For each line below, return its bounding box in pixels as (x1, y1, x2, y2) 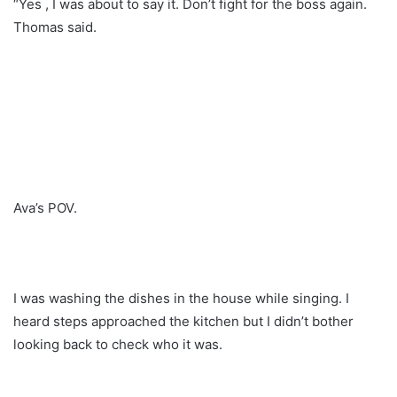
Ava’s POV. (13, 198, 77, 216)
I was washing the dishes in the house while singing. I (13, 289, 349, 307)
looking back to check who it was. (13, 335, 222, 353)
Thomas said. (13, 18, 97, 35)
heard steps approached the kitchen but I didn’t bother (13, 312, 354, 330)
